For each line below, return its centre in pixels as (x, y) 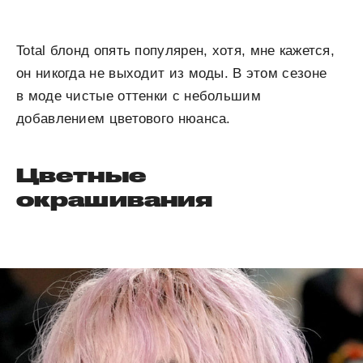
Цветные (81, 175)
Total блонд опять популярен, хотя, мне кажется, (176, 50)
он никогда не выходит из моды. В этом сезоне (172, 73)
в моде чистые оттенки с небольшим (139, 96)
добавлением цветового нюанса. (124, 118)
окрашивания (115, 199)
